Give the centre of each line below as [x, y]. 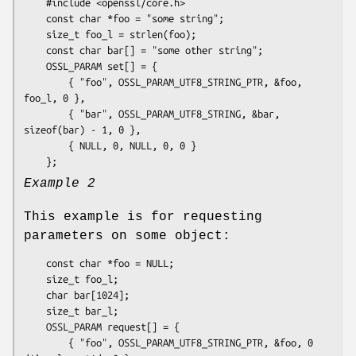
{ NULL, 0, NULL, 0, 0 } [46, 145]
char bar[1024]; [35, 294]
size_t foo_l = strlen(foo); [35, 34]
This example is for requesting [143, 217]
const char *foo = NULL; [35, 263]
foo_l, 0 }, [54, 97]
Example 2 [60, 183]
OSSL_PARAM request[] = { [35, 326]
